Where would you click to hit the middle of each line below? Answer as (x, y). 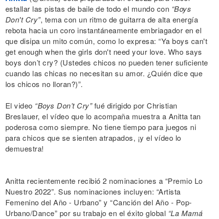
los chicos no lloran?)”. (44, 84)
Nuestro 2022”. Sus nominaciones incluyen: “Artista (93, 191)
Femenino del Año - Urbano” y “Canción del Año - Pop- (99, 202)
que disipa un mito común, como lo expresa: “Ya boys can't (106, 41)
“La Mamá (185, 213)
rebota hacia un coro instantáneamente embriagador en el (103, 30)
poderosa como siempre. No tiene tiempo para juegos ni (100, 127)
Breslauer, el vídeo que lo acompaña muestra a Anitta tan (103, 116)
